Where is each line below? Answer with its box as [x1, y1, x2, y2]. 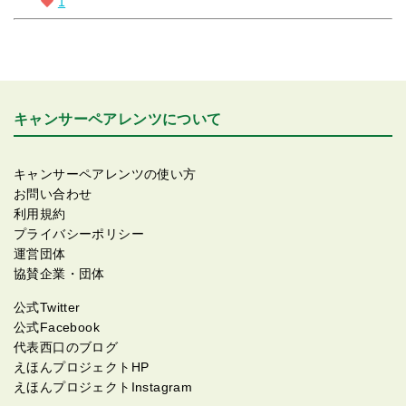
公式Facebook [14, 320, 100, 334]
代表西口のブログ [14, 340, 119, 354]
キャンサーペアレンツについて [14, 111, 222, 127]
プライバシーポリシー [14, 227, 144, 241]
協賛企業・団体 [14, 266, 105, 281]
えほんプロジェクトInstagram [14, 380, 193, 394]
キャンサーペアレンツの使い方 [14, 167, 197, 181]
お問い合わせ [14, 187, 92, 201]
